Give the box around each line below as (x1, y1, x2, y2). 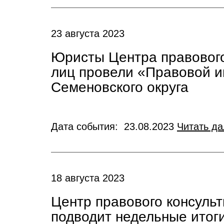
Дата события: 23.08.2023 (51, 121, 177, 132)
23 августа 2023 (51, 28, 124, 39)
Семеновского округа (51, 79, 188, 95)
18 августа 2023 (51, 172, 124, 183)
